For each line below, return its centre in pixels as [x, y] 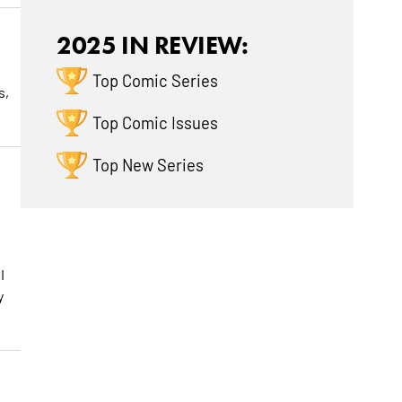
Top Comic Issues [156, 122]
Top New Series [149, 165]
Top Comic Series [156, 80]
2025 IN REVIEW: [153, 45]
